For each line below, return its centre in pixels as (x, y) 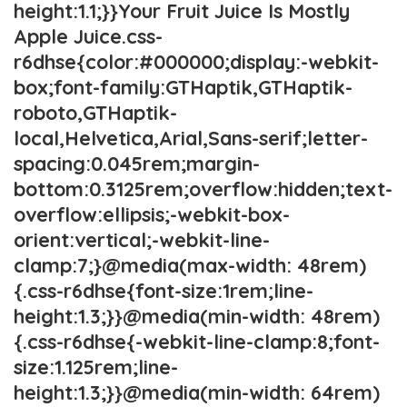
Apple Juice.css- (88, 36)
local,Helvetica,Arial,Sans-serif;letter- (191, 138)
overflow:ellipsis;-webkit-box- (152, 214)
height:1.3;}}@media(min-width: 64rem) (197, 392)
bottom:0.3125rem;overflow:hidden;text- (203, 189)
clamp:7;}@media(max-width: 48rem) (190, 265)
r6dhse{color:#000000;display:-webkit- (196, 61)
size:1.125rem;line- (96, 367)
